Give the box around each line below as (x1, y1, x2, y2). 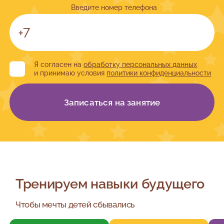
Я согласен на (34, 60, 84, 68)
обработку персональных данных (83, 60, 197, 68)
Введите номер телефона (71, 3, 157, 11)
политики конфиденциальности (106, 68, 211, 77)
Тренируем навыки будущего (15, 175, 204, 192)
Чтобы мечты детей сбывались (15, 199, 135, 209)
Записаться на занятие (63, 97, 160, 107)
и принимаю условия (34, 68, 107, 77)
